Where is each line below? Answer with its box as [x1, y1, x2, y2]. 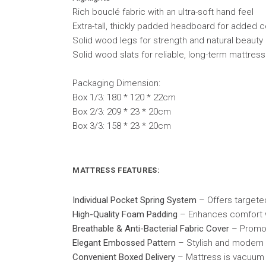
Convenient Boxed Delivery [72, 251, 175, 262]
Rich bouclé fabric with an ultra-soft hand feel [72, 6, 254, 17]
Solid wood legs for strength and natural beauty [72, 34, 263, 46]
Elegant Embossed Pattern [72, 237, 176, 248]
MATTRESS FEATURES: [72, 165, 160, 175]
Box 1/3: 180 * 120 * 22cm [72, 91, 176, 103]
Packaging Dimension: [72, 77, 160, 88]
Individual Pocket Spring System [72, 194, 197, 205]
